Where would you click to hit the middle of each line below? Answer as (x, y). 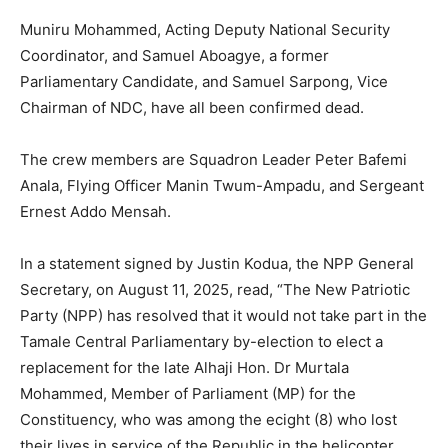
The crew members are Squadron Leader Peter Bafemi (213, 159)
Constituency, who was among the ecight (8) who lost (208, 419)
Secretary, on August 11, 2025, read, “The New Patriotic (215, 289)
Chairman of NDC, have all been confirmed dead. (192, 107)
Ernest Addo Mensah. (95, 211)
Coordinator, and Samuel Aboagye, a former (174, 55)
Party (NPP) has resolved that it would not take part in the (223, 315)
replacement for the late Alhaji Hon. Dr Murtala (184, 367)
